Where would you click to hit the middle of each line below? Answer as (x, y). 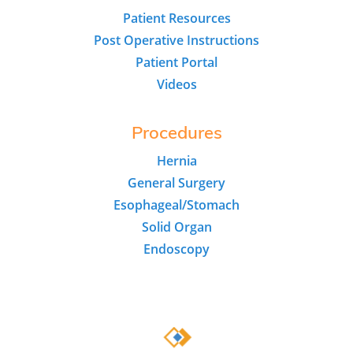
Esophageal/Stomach (176, 205)
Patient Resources (176, 19)
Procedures (176, 135)
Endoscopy (176, 249)
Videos (176, 85)
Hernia (176, 161)
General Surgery (176, 183)
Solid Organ (176, 227)
